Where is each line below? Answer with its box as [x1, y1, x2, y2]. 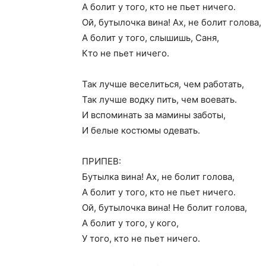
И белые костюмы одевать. [82, 125, 200, 136]
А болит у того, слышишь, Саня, [82, 32, 219, 43]
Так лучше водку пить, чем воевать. [82, 94, 237, 105]
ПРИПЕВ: [82, 156, 121, 167]
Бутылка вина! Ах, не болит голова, [82, 171, 235, 182]
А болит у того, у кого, [82, 217, 179, 229]
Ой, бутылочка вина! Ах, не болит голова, [82, 17, 261, 28]
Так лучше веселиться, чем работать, [82, 78, 244, 90]
